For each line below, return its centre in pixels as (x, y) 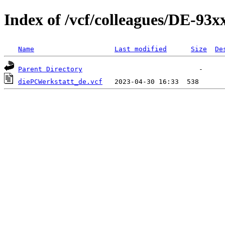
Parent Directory (50, 69)
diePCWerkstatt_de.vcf (60, 81)
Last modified (141, 49)
